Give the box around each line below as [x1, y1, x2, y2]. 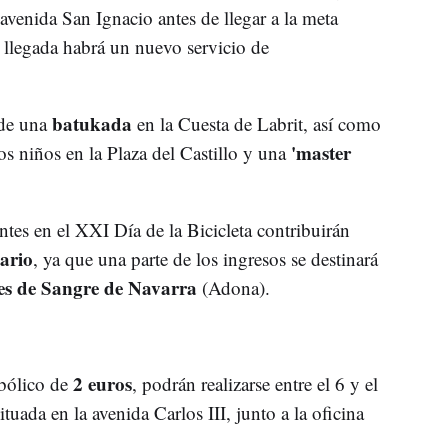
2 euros [67, 369, 132, 397]
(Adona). [196, 274, 270, 300]
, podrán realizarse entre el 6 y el [131, 370, 378, 396]
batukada [51, 109, 132, 137]
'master [285, 138, 351, 166]
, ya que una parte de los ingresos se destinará [32, 245, 378, 271]
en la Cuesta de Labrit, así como [131, 110, 381, 136]
